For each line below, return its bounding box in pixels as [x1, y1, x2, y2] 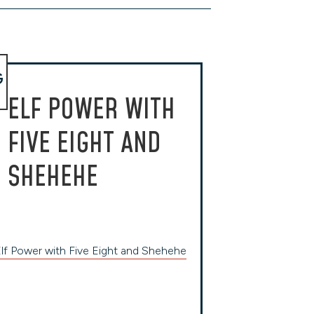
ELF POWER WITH [7, 90, 175, 130]
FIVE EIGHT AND [7, 124, 161, 163]
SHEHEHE [7, 158, 98, 197]
